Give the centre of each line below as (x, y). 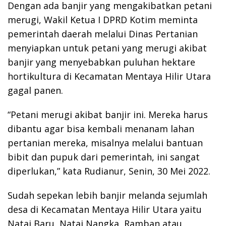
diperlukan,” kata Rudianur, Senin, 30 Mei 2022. (109, 171)
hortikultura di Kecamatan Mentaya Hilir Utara (109, 76)
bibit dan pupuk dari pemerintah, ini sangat (104, 157)
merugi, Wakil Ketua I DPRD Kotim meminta (103, 20)
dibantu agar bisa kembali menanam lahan (101, 129)
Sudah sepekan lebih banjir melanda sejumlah (107, 195)
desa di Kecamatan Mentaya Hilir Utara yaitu (105, 210)
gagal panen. (35, 91)
